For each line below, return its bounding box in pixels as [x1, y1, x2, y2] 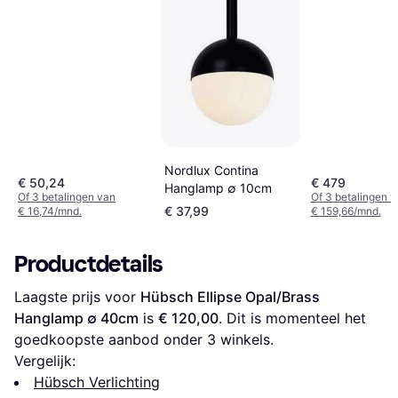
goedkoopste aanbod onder [14, 330, 207, 348]
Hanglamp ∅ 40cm [14, 308, 139, 327]
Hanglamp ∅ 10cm [163, 179, 272, 195]
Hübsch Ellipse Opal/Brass [140, 287, 320, 306]
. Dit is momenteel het [219, 308, 366, 327]
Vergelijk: [14, 351, 76, 370]
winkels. [216, 330, 274, 348]
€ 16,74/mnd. [18, 203, 82, 218]
